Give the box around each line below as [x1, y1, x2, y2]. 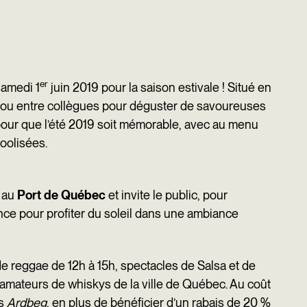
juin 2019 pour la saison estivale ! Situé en [48, 80, 271, 95]
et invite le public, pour [106, 188, 228, 202]
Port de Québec [17, 188, 106, 202]
